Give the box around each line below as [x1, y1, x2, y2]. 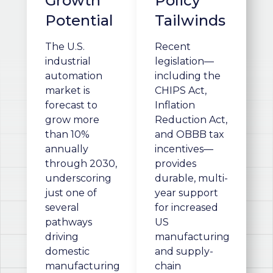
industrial [45, 55, 91, 68]
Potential [45, 12, 113, 30]
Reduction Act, [155, 114, 227, 126]
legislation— [155, 55, 214, 68]
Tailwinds [155, 12, 225, 30]
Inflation [155, 99, 195, 112]
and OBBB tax [155, 129, 224, 141]
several [45, 202, 79, 214]
